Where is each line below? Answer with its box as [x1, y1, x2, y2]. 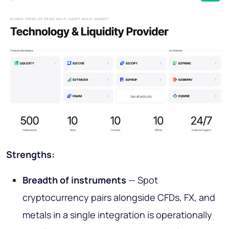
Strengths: [6, 148, 55, 161]
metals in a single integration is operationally [22, 209, 212, 221]
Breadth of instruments [22, 174, 126, 187]
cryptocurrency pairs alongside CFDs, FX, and [22, 191, 215, 204]
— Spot [126, 174, 158, 187]
